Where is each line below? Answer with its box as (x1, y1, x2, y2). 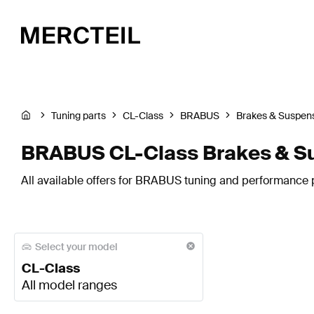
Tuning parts (51, 109, 106, 123)
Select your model (35, 240, 118, 253)
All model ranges (22, 277, 117, 294)
